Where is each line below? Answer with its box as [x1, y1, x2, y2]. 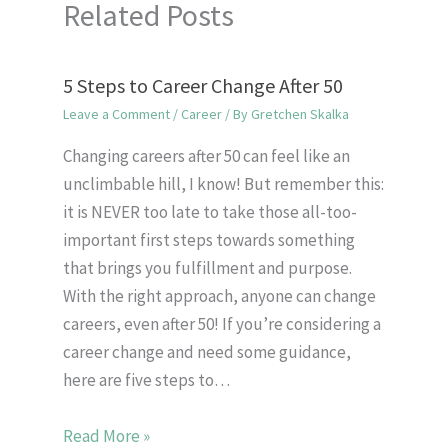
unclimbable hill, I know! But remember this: [62, 173, 384, 196]
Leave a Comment [62, 105, 170, 124]
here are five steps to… [62, 369, 230, 392]
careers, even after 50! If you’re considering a [62, 313, 381, 336]
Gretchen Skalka [250, 105, 349, 124]
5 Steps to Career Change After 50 [62, 73, 343, 99]
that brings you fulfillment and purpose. [62, 257, 352, 280]
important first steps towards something [62, 229, 355, 252]
